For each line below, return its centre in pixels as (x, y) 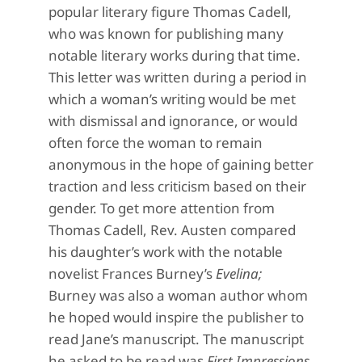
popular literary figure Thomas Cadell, (170, 12)
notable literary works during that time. (175, 56)
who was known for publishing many (166, 34)
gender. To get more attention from (162, 208)
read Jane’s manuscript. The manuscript (176, 339)
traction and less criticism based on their (177, 187)
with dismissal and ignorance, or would (173, 121)
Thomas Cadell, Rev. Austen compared (172, 230)
